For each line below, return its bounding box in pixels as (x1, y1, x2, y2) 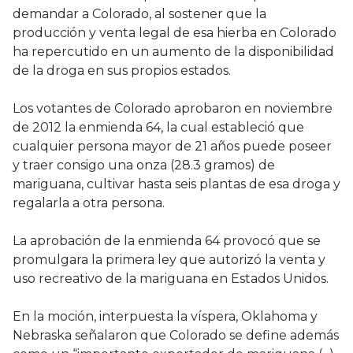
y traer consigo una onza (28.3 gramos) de (13, 158, 275, 173)
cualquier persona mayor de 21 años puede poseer (13, 139, 332, 154)
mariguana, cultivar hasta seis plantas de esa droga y (13, 176, 340, 192)
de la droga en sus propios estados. (13, 63, 231, 79)
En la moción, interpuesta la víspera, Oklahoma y (13, 309, 318, 325)
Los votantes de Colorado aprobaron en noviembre (13, 101, 333, 117)
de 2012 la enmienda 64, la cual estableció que (13, 120, 304, 136)
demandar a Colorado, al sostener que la (13, 6, 266, 22)
